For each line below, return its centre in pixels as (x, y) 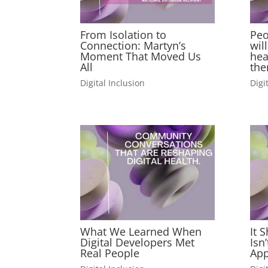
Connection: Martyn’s (133, 46)
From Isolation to (124, 35)
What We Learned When (141, 232)
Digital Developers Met (138, 243)
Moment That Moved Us (141, 57)
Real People (110, 253)
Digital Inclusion (113, 83)
